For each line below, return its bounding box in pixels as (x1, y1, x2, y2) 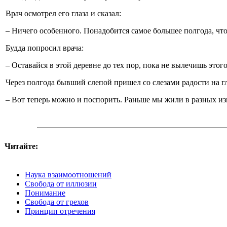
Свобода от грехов (25, 198, 89, 206)
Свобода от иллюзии (25, 179, 97, 188)
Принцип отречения (25, 207, 95, 215)
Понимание (25, 188, 65, 197)
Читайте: (5, 142, 38, 150)
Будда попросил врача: (6, 44, 84, 52)
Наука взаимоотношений (25, 170, 111, 179)
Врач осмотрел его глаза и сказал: (6, 9, 121, 18)
